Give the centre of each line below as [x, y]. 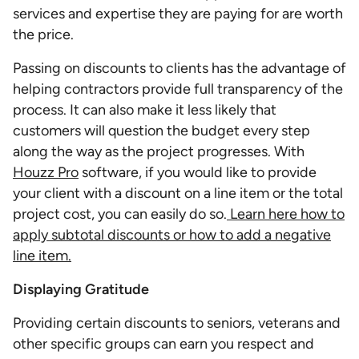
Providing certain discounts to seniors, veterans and [177, 323]
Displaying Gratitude [81, 289]
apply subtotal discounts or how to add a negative [172, 235]
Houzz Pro [46, 172]
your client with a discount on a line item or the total [178, 193]
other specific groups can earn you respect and [163, 344]
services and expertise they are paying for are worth [178, 14]
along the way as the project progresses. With [159, 151]
